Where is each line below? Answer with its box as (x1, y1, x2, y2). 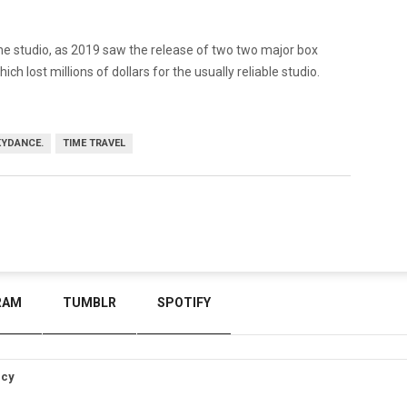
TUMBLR (63, 295, 116, 310)
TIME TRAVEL (63, 136, 125, 149)
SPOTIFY (157, 295, 211, 310)
